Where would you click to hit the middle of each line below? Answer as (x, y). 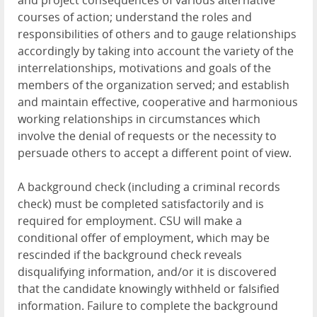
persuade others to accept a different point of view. (155, 153)
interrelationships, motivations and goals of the (144, 68)
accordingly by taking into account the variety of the (156, 51)
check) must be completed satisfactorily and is (141, 204)
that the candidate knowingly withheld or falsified (149, 289)
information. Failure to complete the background (148, 306)
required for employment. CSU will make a (130, 221)
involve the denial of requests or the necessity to (147, 136)
